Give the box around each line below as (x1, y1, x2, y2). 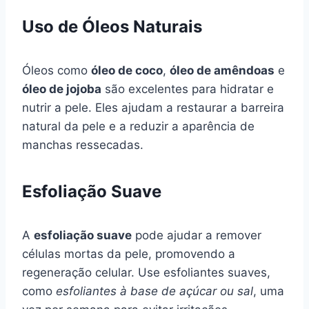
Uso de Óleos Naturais (22, 16, 202, 37)
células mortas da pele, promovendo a (22, 246, 235, 261)
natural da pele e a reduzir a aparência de (22, 119, 255, 133)
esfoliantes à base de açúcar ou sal (56, 283, 253, 298)
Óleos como (22, 63, 91, 77)
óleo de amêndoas (170, 63, 275, 77)
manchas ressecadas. (22, 137, 143, 152)
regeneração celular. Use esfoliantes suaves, (22, 265, 270, 279)
